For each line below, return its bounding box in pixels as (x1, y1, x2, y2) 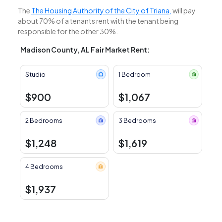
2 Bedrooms (25, 117, 62, 125)
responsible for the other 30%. (18, 27, 118, 36)
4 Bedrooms (25, 163, 63, 171)
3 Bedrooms (118, 117, 156, 125)
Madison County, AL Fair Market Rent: (20, 45, 150, 55)
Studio (25, 71, 46, 79)
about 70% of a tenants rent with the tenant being (18, 16, 178, 26)
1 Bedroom (118, 71, 151, 79)
